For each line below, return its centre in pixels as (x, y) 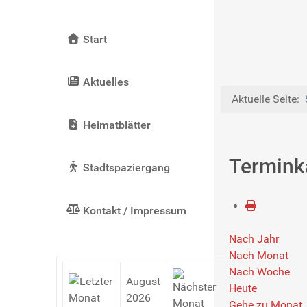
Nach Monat (258, 255)
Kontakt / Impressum (134, 210)
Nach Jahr (254, 238)
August (143, 281)
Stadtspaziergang (126, 168)
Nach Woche (259, 271)
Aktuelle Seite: (268, 99)
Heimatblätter (116, 125)
